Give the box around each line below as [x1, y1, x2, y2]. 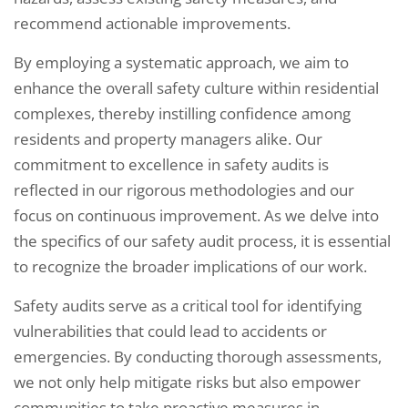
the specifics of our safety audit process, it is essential [14, 230, 391, 252]
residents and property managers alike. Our [14, 128, 322, 150]
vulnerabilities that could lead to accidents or [14, 321, 327, 342]
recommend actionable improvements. [14, 13, 291, 35]
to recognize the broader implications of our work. [14, 256, 367, 278]
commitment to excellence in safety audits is [14, 154, 329, 176]
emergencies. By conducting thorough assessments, [14, 346, 382, 368]
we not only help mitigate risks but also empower [14, 372, 361, 393]
